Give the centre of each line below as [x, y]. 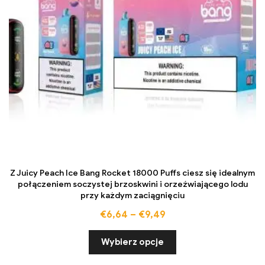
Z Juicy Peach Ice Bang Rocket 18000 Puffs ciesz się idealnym [132, 173]
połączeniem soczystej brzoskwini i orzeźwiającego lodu [132, 185]
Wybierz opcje [132, 242]
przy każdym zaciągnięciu [132, 196]
